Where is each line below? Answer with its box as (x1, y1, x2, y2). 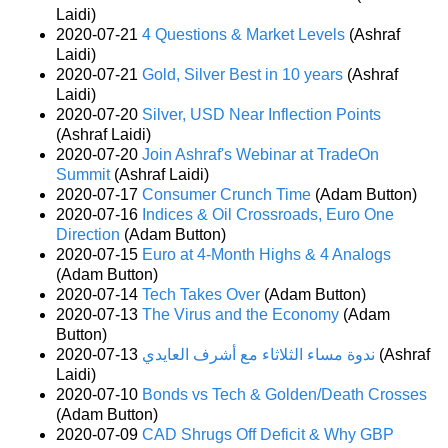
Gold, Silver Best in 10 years (142, 65, 343, 83)
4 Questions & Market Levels (142, 25, 345, 43)
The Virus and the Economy (142, 305, 339, 323)
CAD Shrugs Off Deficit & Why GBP (142, 425, 394, 443)
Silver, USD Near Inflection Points (142, 105, 381, 123)
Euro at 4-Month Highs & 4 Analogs (142, 245, 391, 263)
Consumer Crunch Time (142, 185, 311, 203)
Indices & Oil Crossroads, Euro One (142, 205, 394, 223)
